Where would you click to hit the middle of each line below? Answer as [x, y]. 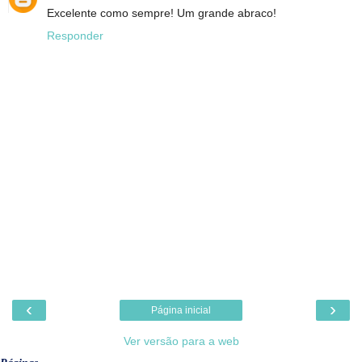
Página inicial [181, 311]
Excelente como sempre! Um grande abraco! [162, 13]
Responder [75, 35]
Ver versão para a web [181, 341]
